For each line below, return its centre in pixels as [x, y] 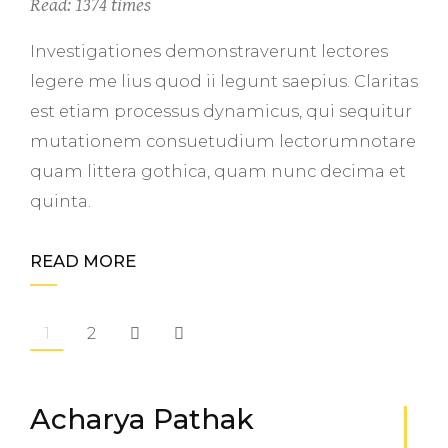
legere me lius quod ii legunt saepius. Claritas [224, 81]
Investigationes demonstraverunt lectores [209, 51]
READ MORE [83, 261]
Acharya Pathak [142, 419]
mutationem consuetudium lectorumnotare [223, 141]
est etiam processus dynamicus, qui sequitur [221, 111]
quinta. [60, 201]
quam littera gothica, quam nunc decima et [218, 171]
